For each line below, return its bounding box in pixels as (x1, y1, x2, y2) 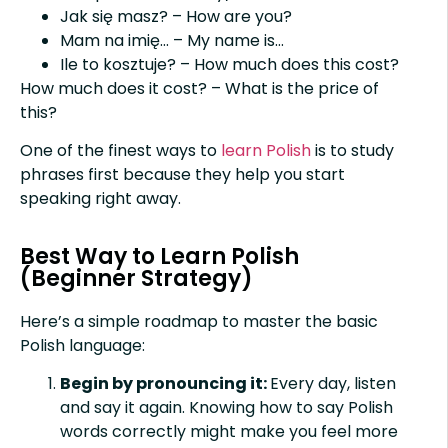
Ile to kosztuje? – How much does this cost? (60, 53, 399, 76)
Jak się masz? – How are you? (60, 5, 292, 28)
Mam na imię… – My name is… (60, 29, 284, 52)
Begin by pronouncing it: (60, 372, 270, 396)
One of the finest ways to (20, 139, 221, 163)
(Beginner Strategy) (20, 262, 253, 294)
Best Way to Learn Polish (20, 240, 299, 272)
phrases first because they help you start (20, 163, 345, 187)
